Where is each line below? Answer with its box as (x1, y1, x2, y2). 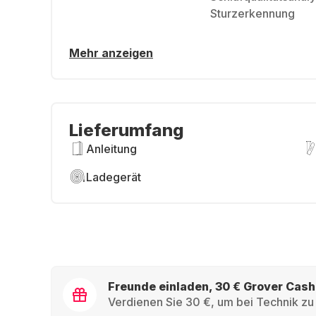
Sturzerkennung (210, 6, 295, 20)
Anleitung (86, 142, 137, 156)
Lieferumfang (69, 120, 184, 140)
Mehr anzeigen (69, 46, 153, 60)
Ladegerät (86, 170, 141, 184)
